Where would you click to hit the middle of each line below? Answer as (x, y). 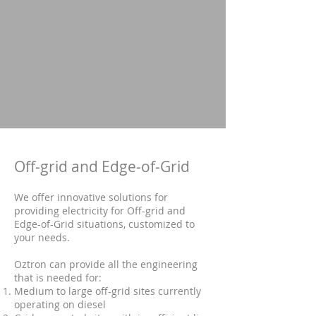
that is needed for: (58, 278)
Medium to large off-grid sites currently (108, 291)
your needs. (42, 237)
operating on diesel (61, 304)
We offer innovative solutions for (91, 197)
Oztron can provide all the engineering (106, 264)
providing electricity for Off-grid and (100, 211)
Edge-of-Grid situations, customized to (104, 224)
